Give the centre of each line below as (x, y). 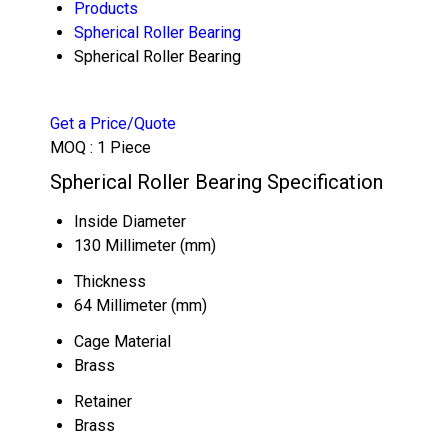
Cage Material (122, 341)
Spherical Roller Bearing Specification (216, 182)
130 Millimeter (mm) (145, 245)
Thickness (110, 281)
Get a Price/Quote (113, 123)
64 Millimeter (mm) (140, 305)
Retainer (103, 401)
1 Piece (124, 147)
